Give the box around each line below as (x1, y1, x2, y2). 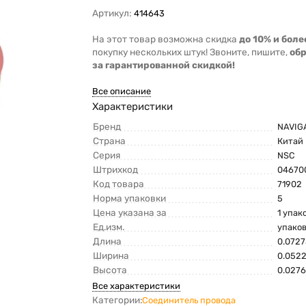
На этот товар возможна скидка (92, 33, 240, 45)
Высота (93, 264, 128, 276)
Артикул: (92, 8, 132, 19)
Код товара (93, 178, 145, 190)
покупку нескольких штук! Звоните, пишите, (92, 46, 290, 58)
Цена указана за (93, 207, 167, 219)
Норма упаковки (93, 193, 167, 204)
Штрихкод (93, 164, 139, 176)
